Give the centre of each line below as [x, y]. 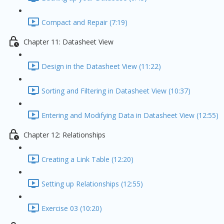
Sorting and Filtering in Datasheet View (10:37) [116, 91]
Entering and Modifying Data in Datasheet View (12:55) [130, 115]
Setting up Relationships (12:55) [92, 184]
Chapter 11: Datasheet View [68, 42]
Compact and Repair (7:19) [84, 22]
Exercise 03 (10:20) [72, 208]
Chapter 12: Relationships [64, 135]
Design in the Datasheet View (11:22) [101, 66]
